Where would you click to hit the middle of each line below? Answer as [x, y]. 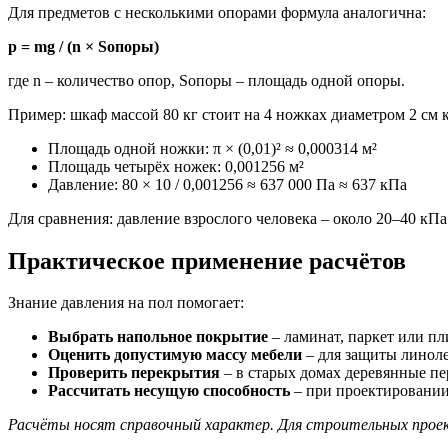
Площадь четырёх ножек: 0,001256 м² [176, 166]
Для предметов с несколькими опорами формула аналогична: [217, 12]
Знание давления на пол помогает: [126, 303]
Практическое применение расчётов [207, 260]
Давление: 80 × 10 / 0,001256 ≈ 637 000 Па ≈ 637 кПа [227, 184]
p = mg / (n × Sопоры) [83, 46]
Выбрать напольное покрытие [158, 337]
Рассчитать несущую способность [169, 391]
